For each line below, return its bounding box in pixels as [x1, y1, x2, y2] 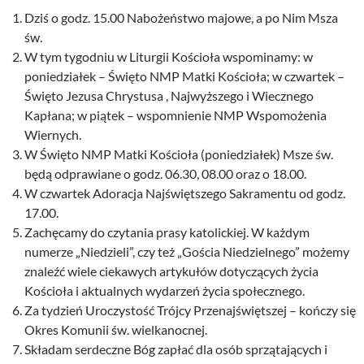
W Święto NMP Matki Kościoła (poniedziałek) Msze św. [24, 146, 333, 162]
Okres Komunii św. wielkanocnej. [24, 322, 207, 338]
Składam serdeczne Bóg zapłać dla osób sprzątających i [24, 341, 327, 357]
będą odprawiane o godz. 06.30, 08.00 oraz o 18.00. [24, 166, 306, 182]
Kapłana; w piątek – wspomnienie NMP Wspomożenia [24, 107, 327, 123]
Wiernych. [24, 127, 81, 143]
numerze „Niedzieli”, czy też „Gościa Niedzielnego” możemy [24, 244, 349, 260]
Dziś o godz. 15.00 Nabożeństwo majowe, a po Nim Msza [24, 10, 338, 26]
